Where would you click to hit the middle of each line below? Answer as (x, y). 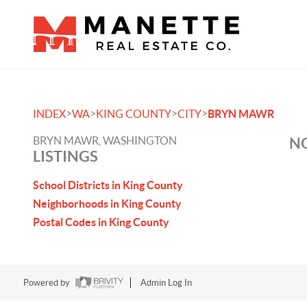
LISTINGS (65, 156)
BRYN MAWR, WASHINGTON (105, 140)
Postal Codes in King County (101, 222)
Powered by (47, 283)
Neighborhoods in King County (107, 204)
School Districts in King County (108, 185)
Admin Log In (166, 283)
